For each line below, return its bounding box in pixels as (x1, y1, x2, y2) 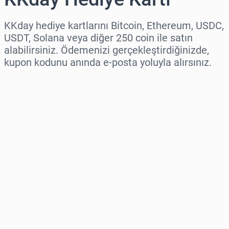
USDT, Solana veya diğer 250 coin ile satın (4, 32, 193, 44)
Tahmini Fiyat (4, 165, 60, 176)
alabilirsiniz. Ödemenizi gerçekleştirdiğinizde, (4, 44, 209, 57)
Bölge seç (4, 77, 44, 88)
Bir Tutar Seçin (4, 121, 64, 132)
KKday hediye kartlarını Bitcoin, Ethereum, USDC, (4, 19, 224, 32)
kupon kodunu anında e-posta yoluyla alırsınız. (4, 56, 212, 69)
